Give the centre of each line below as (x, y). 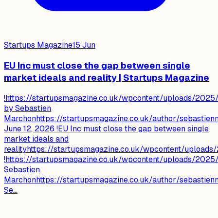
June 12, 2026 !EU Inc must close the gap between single (106, 128)
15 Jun (84, 45)
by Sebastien (27, 108)
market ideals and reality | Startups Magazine (107, 77)
